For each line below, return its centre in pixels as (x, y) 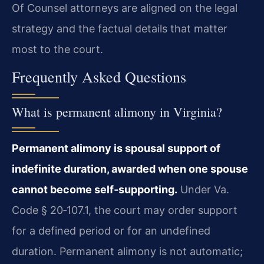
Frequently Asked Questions (99, 77)
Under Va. (203, 190)
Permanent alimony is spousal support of (116, 148)
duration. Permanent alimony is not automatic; (127, 252)
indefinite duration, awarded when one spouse (130, 169)
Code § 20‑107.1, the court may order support (125, 210)
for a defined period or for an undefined (111, 231)
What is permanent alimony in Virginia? (117, 112)
